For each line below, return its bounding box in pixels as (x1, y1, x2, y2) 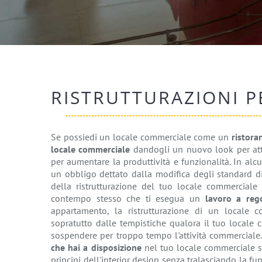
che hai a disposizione (51, 242, 142, 253)
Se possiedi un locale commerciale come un (51, 131, 232, 143)
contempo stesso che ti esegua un (51, 192, 205, 204)
